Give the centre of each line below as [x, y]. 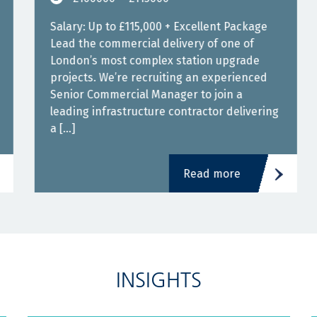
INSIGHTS [158, 280]
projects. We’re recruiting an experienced [152, 77]
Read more [208, 174]
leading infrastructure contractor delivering [157, 111]
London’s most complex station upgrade [148, 60]
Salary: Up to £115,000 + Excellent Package [152, 27]
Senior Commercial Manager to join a [139, 94]
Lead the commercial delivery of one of [145, 44]
